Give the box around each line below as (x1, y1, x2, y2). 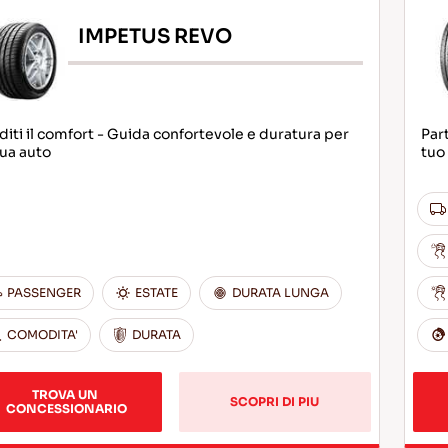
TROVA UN (31, 387, 101, 402)
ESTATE (134, 285, 178, 300)
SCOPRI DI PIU (230, 394, 320, 409)
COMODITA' (6, 327, 78, 342)
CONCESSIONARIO (5, 401, 127, 416)
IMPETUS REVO (77, 23, 232, 49)
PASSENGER (6, 285, 81, 300)
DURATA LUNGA (231, 285, 329, 300)
